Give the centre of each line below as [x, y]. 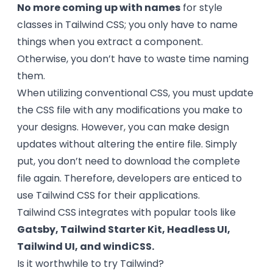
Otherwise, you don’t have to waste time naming [133, 59]
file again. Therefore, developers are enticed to [129, 178]
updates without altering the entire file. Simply [127, 144]
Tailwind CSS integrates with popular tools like [126, 212]
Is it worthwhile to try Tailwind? [90, 264]
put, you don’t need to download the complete [129, 161]
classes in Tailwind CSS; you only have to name [127, 25]
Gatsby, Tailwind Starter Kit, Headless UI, [124, 229]
